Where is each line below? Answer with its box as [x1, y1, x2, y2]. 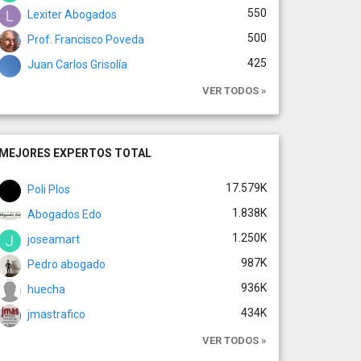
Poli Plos [27, 183, 70, 197]
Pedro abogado [27, 258, 106, 272]
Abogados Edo [27, 208, 102, 222]
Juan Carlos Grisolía [27, 58, 127, 72]
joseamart [27, 233, 80, 247]
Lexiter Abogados [27, 8, 117, 22]
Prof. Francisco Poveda [27, 33, 144, 47]
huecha [27, 283, 65, 297]
